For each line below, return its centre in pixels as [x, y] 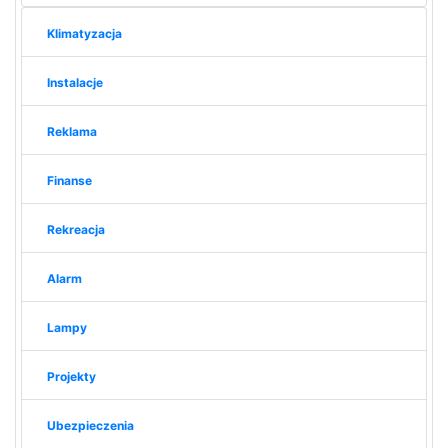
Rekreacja [75, 229]
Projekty [71, 376]
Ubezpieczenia [90, 425]
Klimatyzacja [84, 33]
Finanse [69, 180]
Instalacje [74, 82]
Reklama [71, 131]
